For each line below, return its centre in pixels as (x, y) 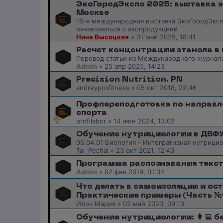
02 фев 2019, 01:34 (134, 172)
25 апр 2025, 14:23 (135, 66)
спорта (92, 113)
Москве (93, 13)
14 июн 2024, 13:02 (144, 121)
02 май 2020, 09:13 (154, 204)
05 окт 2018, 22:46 (167, 87)
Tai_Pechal (92, 151)
